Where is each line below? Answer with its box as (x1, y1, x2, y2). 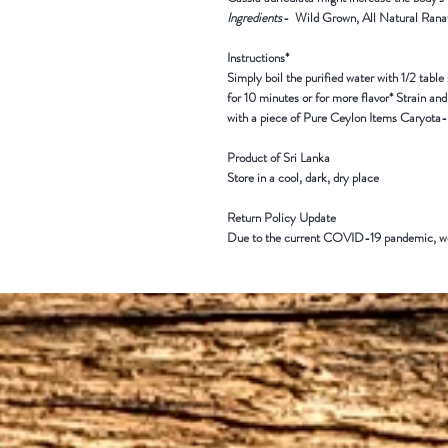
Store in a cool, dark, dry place (227, 168, 379, 187)
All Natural (362, 8, 421, 27)
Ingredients (227, 8, 282, 27)
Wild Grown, (292, 8, 362, 27)
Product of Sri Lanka (227, 148, 330, 167)
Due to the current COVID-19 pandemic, (227, 228, 436, 247)
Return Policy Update (227, 208, 336, 227)
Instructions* (227, 48, 289, 67)
